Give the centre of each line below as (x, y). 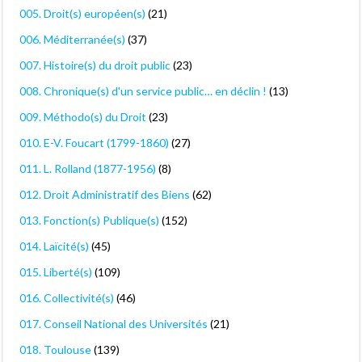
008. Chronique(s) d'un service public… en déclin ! (143, 91)
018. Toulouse (55, 350)
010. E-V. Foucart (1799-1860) (94, 143)
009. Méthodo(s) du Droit (83, 117)
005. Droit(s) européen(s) (82, 14)
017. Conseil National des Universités (114, 324)
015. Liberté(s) (56, 272)
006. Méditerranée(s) (72, 40)
